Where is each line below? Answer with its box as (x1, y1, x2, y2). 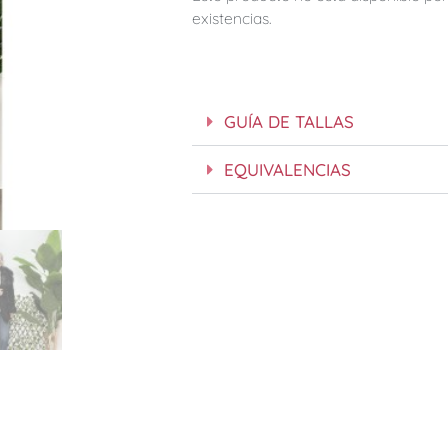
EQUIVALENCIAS (224, 158, 351, 180)
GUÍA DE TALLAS (224, 110, 354, 132)
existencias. (192, 8, 271, 29)
